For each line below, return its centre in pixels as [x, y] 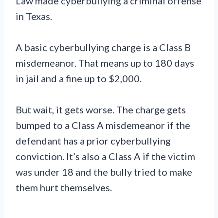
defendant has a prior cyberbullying [93, 140]
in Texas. [34, 16]
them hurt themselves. [64, 187]
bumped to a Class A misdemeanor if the [103, 125]
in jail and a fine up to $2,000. [79, 78]
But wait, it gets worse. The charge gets [101, 109]
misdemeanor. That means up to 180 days [105, 63]
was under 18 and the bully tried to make [104, 172]
